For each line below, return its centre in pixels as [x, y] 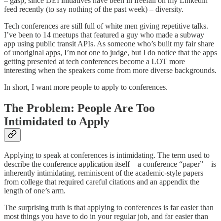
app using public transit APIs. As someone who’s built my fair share [109, 43]
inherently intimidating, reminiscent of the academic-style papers [104, 173]
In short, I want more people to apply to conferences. [86, 87]
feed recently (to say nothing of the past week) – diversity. [94, 9]
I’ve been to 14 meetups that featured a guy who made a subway [104, 35]
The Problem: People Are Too [79, 108]
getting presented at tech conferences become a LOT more [94, 61]
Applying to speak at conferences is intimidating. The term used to [107, 155]
